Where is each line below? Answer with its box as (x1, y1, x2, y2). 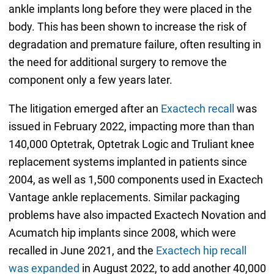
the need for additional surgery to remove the (8, 56, 227, 69)
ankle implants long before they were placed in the (8, 2, 252, 16)
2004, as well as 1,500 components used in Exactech (8, 173, 263, 187)
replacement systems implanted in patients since (8, 155, 247, 169)
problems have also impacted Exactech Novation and (8, 209, 266, 222)
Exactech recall (160, 102, 234, 116)
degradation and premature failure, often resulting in (8, 38, 261, 51)
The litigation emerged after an (8, 102, 161, 116)
